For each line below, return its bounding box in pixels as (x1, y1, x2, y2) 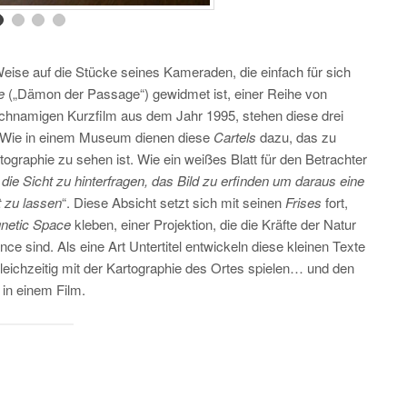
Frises (285, 193, 322, 213)
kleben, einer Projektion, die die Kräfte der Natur (74, 214, 356, 234)
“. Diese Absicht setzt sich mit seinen (62, 193, 285, 213)
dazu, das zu (260, 127, 336, 147)
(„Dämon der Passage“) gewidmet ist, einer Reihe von (8, 84, 327, 104)
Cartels (213, 127, 260, 147)
